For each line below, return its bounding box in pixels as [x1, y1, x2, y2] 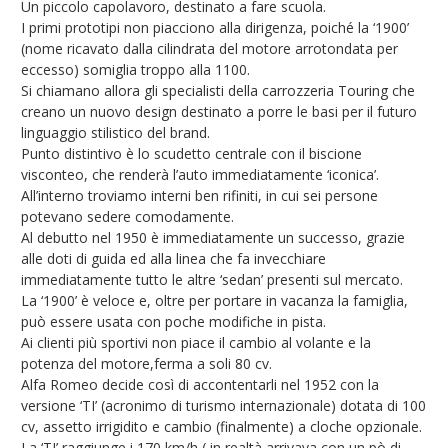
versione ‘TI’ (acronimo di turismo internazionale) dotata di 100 [20, 396, 426, 416]
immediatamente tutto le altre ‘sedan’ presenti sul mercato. [20, 270, 403, 290]
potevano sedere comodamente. [20, 207, 234, 227]
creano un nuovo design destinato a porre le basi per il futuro [20, 102, 417, 122]
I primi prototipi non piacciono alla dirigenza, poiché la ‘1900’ [20, 18, 409, 38]
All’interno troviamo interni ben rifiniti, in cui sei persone [20, 186, 378, 206]
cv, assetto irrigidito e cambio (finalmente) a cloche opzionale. [20, 417, 422, 437]
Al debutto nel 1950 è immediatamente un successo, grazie [20, 228, 405, 248]
